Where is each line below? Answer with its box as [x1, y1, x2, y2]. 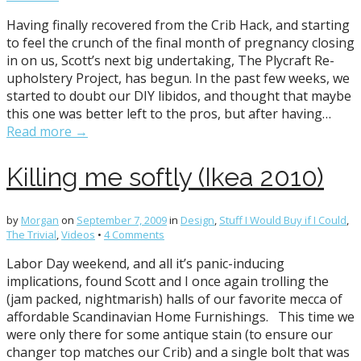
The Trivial [6, 227, 56, 243]
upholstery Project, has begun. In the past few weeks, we [6, 69, 350, 88]
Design [180, 213, 214, 228]
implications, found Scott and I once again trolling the [6, 272, 329, 291]
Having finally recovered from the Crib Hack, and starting [6, 16, 350, 35]
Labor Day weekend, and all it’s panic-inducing [6, 255, 284, 273]
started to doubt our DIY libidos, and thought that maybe [6, 87, 351, 106]
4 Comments [104, 227, 164, 243]
